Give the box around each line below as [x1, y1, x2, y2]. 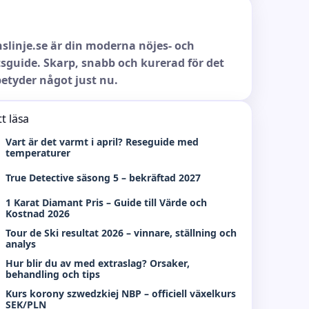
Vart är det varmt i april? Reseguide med [6, 135, 199, 148]
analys [6, 237, 37, 250]
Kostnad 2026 [6, 207, 70, 220]
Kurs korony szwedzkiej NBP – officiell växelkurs [6, 287, 237, 300]
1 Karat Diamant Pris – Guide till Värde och [6, 196, 208, 209]
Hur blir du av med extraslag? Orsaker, [6, 257, 190, 270]
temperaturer [6, 146, 71, 159]
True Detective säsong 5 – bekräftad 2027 [6, 171, 201, 184]
